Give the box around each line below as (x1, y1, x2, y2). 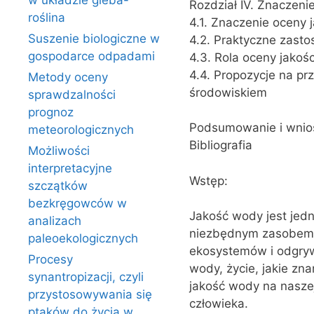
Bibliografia (189, 138, 252, 152)
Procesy (28, 252, 73, 266)
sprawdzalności (28, 88, 116, 102)
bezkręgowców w (28, 196, 127, 210)
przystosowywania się (28, 287, 152, 301)
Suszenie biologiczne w (28, 32, 160, 46)
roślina (28, 11, 65, 25)
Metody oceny (28, 70, 108, 84)
